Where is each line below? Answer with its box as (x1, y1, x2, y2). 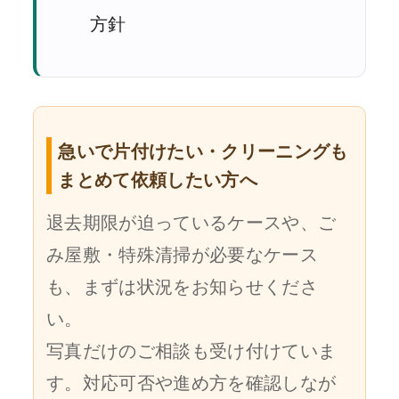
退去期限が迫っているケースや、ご (46, 212, 337, 234)
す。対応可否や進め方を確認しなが (46, 372, 337, 395)
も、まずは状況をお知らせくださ (46, 276, 319, 298)
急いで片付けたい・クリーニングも (58, 141, 348, 163)
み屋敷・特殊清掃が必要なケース (46, 244, 319, 266)
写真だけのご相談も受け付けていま (46, 340, 337, 362)
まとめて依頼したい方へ (58, 169, 257, 191)
